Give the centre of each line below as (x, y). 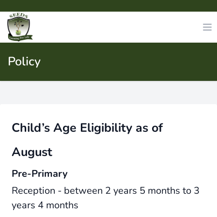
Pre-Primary (40, 174)
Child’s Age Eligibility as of (87, 128)
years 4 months (45, 205)
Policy (24, 62)
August (32, 152)
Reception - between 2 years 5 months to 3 (106, 191)
